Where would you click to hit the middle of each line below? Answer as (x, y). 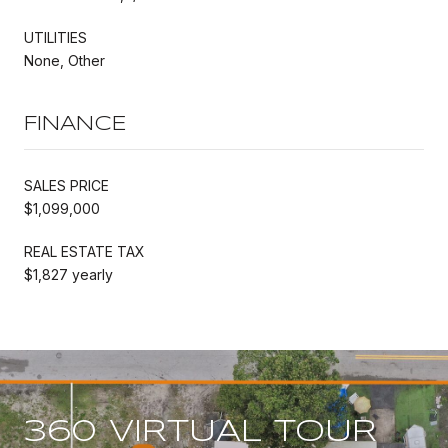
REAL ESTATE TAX (84, 251)
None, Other (64, 60)
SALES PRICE (66, 185)
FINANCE (75, 124)
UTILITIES (55, 37)
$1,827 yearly (68, 274)
